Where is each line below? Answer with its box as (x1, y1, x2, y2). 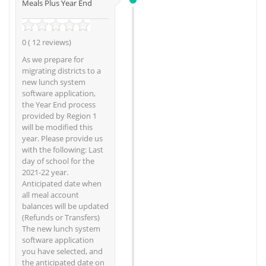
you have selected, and (22, 245, 103, 256)
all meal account (22, 189, 79, 200)
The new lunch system (22, 223, 100, 234)
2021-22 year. (22, 166, 68, 178)
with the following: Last (22, 144, 103, 155)
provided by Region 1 (22, 110, 97, 121)
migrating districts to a (22, 65, 101, 76)
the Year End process (22, 99, 96, 110)
